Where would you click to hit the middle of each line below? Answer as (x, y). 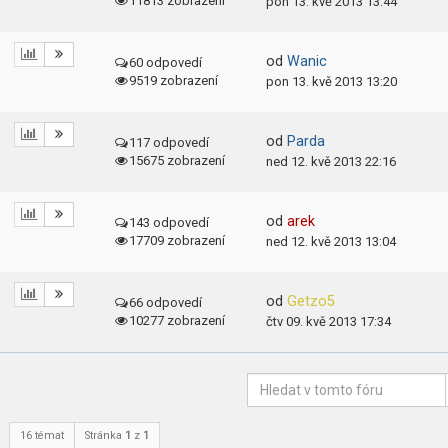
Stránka (104, 435)
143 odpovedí (169, 222)
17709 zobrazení (177, 240)
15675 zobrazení (177, 160)
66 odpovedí (166, 302)
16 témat (41, 435)
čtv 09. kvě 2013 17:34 (328, 321)
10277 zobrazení (177, 320)
